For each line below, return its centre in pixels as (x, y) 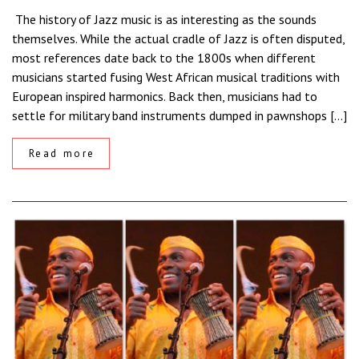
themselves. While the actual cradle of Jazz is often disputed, (178, 39)
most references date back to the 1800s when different (164, 58)
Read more (62, 154)
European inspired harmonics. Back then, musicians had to (165, 97)
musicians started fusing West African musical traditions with (176, 77)
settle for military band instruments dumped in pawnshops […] (179, 116)
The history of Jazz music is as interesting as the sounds (164, 20)
